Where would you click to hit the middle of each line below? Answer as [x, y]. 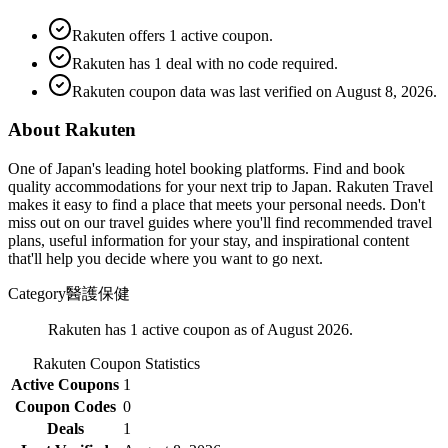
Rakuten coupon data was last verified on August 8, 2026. [254, 91]
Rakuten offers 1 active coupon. [172, 35]
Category [37, 294]
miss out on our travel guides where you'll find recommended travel [220, 223]
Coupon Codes [65, 407]
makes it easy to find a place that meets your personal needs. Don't [216, 205]
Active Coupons [65, 385]
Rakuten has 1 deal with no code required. [205, 63]
